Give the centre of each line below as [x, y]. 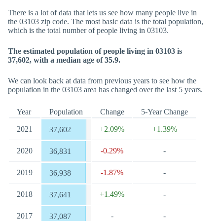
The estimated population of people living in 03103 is [95, 51]
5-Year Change [165, 112]
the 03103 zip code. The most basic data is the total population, [106, 21]
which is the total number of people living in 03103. [88, 30]
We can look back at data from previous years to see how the [102, 81]
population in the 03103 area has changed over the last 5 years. [105, 90]
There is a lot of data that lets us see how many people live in [102, 13]
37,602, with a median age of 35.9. [64, 60]
